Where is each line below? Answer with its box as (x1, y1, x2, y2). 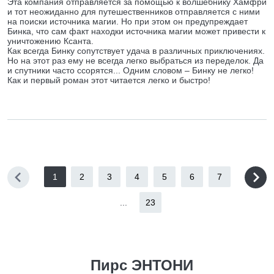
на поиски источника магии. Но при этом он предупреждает (7, 17, 248, 26)
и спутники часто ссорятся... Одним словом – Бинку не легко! (7, 65, 254, 75)
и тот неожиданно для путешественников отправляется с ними (7, 7, 260, 17)
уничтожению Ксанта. (7, 36, 94, 46)
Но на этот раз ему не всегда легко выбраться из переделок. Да (7, 56, 264, 65)
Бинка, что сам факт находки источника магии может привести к (7, 26, 265, 36)
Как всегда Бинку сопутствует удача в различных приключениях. (7, 46, 265, 56)
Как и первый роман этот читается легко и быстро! (7, 75, 210, 85)
